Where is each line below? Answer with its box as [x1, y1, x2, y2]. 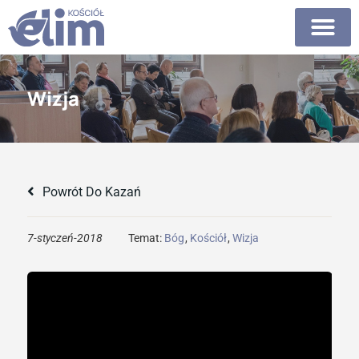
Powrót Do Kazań [38, 184, 141, 200]
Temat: [127, 231, 164, 244]
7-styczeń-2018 [26, 231, 103, 244]
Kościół [189, 231, 227, 244]
